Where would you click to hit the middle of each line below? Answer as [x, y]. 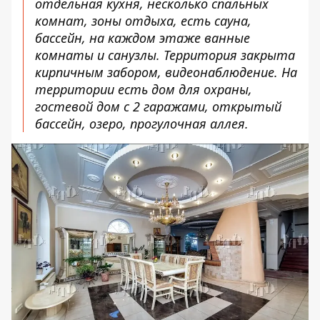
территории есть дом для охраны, [144, 89]
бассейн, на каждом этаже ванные [142, 37]
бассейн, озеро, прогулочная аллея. [142, 123]
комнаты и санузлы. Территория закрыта [165, 55]
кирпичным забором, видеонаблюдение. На [166, 72]
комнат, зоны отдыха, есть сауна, [143, 20]
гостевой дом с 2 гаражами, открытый [158, 106]
